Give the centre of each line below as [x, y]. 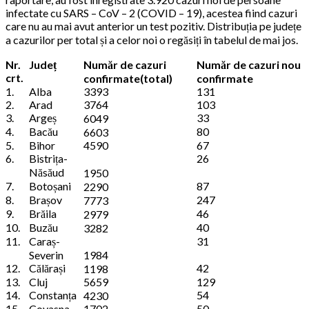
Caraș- [44, 241]
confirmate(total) [128, 79]
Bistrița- [48, 159]
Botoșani [50, 186]
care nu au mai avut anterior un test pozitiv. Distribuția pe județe [153, 26]
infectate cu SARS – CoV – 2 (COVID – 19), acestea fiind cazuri [151, 13]
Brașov [46, 200]
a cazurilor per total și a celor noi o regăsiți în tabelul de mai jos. [152, 40]
